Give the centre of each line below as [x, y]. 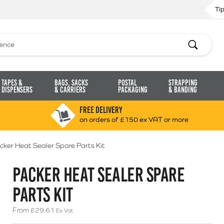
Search [198, 43]
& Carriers [70, 90]
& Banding [182, 90]
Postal [127, 83]
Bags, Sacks [71, 83]
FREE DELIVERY [101, 110]
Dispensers [17, 90]
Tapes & [12, 83]
